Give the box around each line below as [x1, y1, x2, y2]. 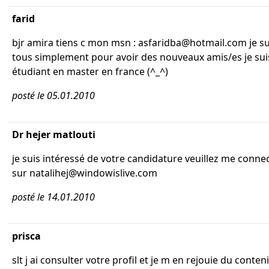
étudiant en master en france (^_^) [12, 65, 168, 78]
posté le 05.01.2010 [12, 89, 95, 102]
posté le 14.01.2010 [12, 190, 95, 204]
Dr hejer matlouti [12, 128, 95, 141]
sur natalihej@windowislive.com [12, 166, 157, 180]
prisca [12, 229, 41, 243]
